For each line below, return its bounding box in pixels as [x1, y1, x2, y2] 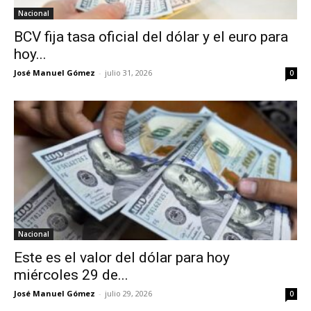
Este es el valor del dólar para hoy [14, 249, 230, 267]
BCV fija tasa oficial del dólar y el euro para [14, 28, 288, 45]
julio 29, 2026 [105, 288, 152, 299]
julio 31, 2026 [105, 67, 152, 78]
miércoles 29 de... [14, 267, 128, 284]
